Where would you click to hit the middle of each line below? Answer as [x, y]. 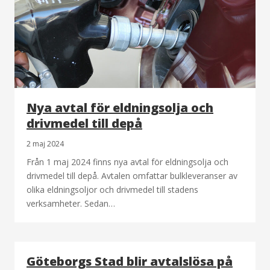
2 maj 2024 [45, 144]
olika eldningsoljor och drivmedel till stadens [112, 190]
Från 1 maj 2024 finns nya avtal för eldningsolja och [127, 162]
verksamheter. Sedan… [71, 204]
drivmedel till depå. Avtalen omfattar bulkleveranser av [132, 176]
